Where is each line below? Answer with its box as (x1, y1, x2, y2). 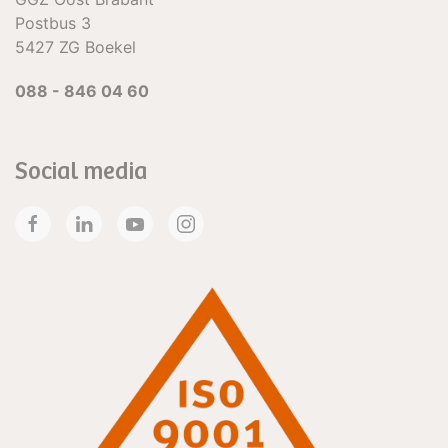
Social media (15, 151, 147, 187)
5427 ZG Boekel (15, 37, 136, 57)
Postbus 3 (15, 13, 91, 33)
